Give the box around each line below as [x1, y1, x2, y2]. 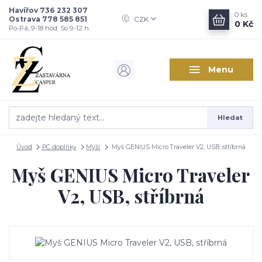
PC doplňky [42, 143, 77, 151]
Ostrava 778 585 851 [9, 15, 87, 23]
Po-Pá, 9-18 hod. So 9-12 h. [9, 24, 90, 32]
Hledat [217, 113, 243, 122]
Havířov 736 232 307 [9, 6, 88, 15]
